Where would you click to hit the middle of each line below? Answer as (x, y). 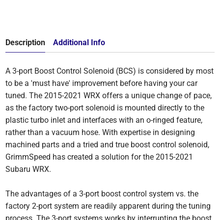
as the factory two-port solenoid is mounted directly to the (105, 108)
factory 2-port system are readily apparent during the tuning (108, 206)
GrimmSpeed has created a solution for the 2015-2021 (99, 157)
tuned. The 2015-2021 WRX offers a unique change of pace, (109, 95)
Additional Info (79, 42)
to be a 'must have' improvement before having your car (102, 83)
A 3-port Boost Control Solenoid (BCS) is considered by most (110, 71)
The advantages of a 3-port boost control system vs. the (102, 193)
